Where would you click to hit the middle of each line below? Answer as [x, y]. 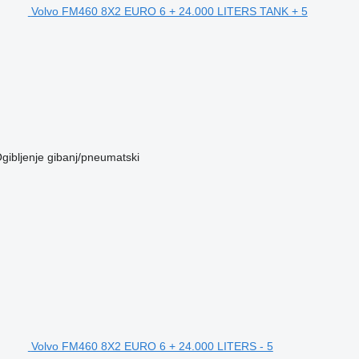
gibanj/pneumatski [93, 157]
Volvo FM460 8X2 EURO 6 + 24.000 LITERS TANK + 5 [169, 11]
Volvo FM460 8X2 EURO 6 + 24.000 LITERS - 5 [152, 346]
